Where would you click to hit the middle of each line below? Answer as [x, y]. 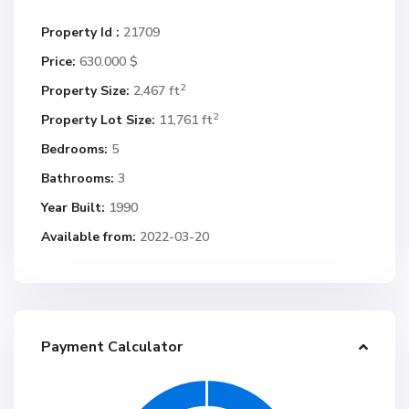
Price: [58, 62]
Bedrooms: [74, 149]
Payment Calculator [112, 347]
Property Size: [85, 91]
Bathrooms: [78, 178]
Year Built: [73, 208]
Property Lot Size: [98, 120]
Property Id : [80, 32]
